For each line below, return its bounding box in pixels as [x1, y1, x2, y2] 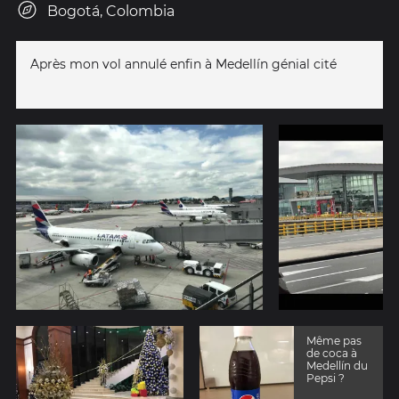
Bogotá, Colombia [47, 3, 175, 20]
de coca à [306, 346, 358, 360]
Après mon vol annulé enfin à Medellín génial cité [30, 56, 337, 73]
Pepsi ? [306, 370, 346, 385]
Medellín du [306, 358, 369, 372]
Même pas [306, 333, 362, 347]
